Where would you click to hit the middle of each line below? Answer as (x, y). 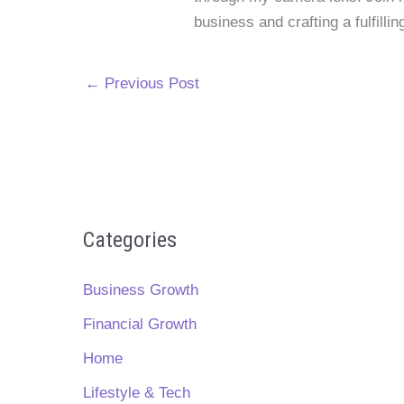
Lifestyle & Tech (137, 393)
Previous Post (150, 83)
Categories (130, 239)
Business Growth (141, 289)
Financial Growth (140, 324)
